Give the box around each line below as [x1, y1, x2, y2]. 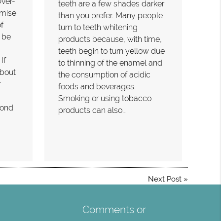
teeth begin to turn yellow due [58, 46, 165, 56]
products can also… [58, 106, 126, 115]
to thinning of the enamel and [58, 58, 163, 68]
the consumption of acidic [58, 70, 151, 80]
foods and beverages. [58, 82, 136, 92]
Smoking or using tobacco [58, 94, 152, 104]
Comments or [82, 203, 146, 216]
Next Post [147, 175, 182, 184]
